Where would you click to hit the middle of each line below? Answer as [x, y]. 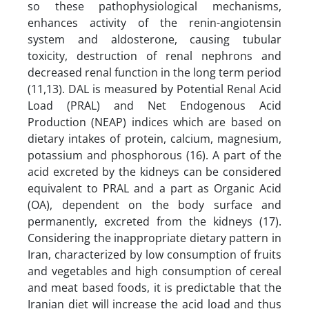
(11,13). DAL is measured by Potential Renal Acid [154, 89]
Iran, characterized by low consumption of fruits [154, 254]
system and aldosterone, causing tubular [154, 39]
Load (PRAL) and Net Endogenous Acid [154, 105]
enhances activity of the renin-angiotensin [154, 22]
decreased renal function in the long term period [154, 72]
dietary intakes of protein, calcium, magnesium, [154, 138]
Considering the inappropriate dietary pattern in [154, 238]
